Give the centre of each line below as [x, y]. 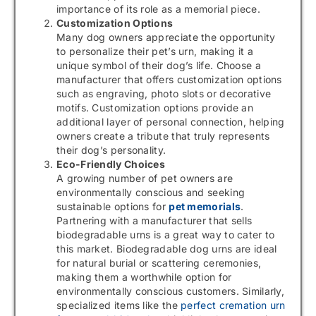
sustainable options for [113, 207]
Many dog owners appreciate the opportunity [166, 37]
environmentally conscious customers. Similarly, [171, 291]
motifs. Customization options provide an [155, 108]
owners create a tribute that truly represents [163, 136]
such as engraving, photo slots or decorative [164, 94]
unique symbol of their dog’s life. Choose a [159, 66]
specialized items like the [119, 305]
